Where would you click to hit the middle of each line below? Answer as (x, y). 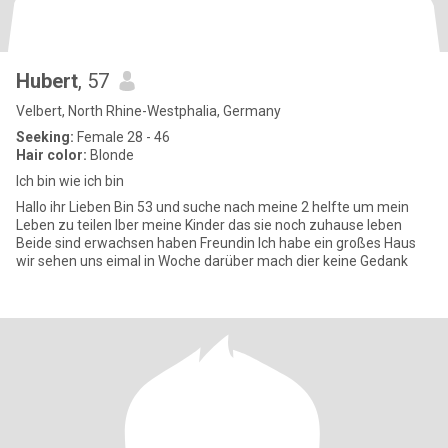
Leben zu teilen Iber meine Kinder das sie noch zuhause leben (65, 225)
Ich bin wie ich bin (70, 181)
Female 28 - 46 (122, 137)
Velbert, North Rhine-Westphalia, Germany (148, 111)
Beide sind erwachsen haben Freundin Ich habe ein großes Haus (137, 243)
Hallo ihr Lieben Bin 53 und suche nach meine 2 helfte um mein (212, 207)
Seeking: (45, 137)
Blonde (110, 155)
